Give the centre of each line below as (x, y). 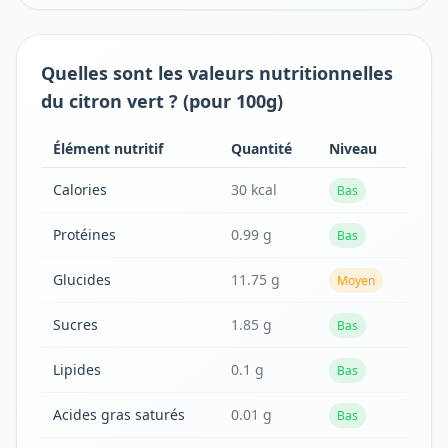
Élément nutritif (108, 148)
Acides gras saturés (119, 414)
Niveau (353, 148)
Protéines (84, 234)
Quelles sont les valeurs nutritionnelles (217, 73)
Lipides (77, 369)
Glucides (82, 279)
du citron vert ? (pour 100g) (162, 101)
